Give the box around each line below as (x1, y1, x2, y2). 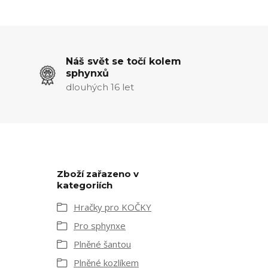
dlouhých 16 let (65, 81, 134, 93)
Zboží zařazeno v (57, 167, 139, 179)
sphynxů (65, 67, 109, 79)
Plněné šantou (74, 237, 131, 250)
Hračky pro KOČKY (74, 200, 151, 213)
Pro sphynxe (74, 219, 126, 232)
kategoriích (57, 179, 112, 191)
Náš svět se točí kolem (65, 55, 181, 67)
